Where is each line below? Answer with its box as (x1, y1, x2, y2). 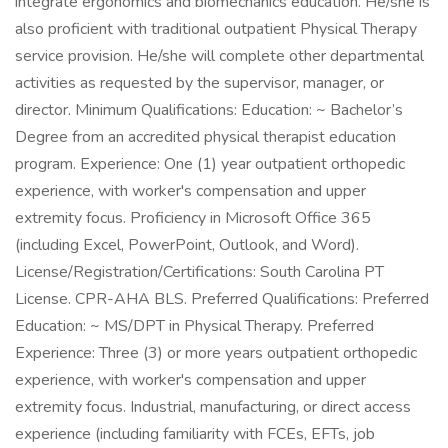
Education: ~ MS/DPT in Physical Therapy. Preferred (15, 315, 374, 337)
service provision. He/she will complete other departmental (15, 45, 424, 67)
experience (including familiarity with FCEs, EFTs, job (15, 423, 375, 445)
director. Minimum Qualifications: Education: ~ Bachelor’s (15, 99, 403, 121)
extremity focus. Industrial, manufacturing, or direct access (15, 396, 411, 418)
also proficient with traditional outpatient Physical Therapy (15, 18, 417, 40)
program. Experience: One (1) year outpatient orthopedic (15, 153, 405, 175)
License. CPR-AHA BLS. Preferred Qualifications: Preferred (15, 288, 429, 310)
